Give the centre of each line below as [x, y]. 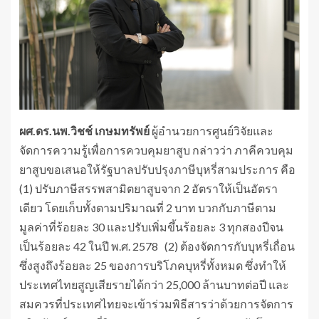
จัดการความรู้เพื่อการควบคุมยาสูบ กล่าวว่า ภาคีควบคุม [156, 150]
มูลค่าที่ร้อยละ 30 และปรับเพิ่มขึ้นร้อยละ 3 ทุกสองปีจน [151, 227]
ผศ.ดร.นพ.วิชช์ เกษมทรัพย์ [84, 131]
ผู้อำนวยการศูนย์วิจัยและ [211, 131]
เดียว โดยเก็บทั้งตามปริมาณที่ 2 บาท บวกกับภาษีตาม [148, 208]
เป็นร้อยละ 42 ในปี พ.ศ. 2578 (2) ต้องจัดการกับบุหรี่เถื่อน [157, 246]
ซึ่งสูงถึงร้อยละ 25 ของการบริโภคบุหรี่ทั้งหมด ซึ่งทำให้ [153, 266]
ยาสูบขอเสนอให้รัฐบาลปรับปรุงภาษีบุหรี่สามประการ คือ [157, 169]
